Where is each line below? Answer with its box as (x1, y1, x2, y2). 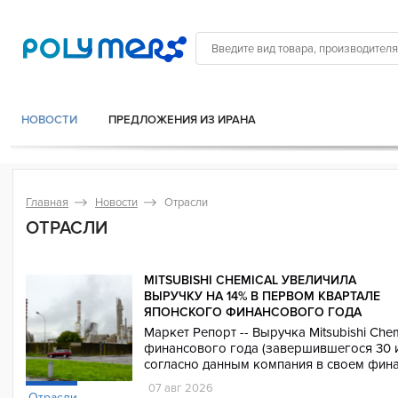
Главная (26, 195, 68, 210)
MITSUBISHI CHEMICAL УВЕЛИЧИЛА (144, 273, 356, 288)
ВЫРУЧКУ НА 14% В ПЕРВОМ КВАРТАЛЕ (144, 289, 380, 304)
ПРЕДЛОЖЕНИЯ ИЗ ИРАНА (108, 113, 256, 127)
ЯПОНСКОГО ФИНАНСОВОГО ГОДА (144, 305, 362, 320)
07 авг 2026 (148, 381, 213, 395)
